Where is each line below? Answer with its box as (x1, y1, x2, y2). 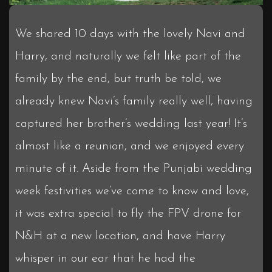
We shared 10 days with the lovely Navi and (15, 27, 245, 40)
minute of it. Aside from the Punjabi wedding (15, 162, 252, 175)
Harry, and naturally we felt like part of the (15, 50, 241, 63)
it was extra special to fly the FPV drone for (15, 207, 241, 220)
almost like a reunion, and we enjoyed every (15, 140, 244, 152)
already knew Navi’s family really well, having (15, 95, 253, 107)
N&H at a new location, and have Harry (15, 229, 225, 242)
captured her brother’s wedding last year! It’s (15, 117, 247, 130)
